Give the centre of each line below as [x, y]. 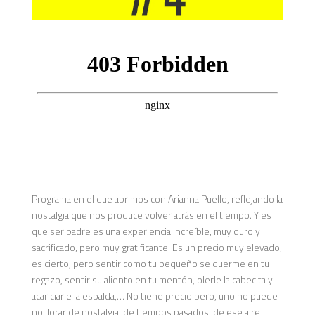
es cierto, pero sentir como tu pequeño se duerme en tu [150, 263]
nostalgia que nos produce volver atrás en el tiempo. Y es [151, 215]
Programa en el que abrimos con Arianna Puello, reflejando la [157, 199]
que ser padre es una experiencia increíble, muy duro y [146, 231]
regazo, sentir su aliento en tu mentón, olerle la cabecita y [152, 279]
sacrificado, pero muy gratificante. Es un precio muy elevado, [156, 247]
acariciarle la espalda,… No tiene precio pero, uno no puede [154, 296]
